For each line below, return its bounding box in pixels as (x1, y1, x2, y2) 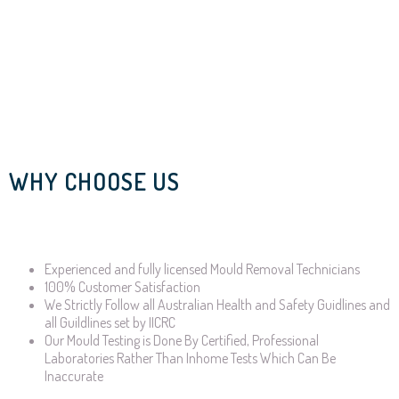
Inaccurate (45, 367, 103, 386)
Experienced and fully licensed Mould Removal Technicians (45, 260, 360, 279)
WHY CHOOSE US (9, 166, 180, 196)
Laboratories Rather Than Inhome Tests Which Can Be (45, 349, 336, 368)
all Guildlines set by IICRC (45, 313, 175, 332)
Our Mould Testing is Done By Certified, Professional (45, 331, 319, 350)
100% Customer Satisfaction (45, 278, 200, 297)
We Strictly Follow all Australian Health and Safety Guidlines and (45, 296, 390, 314)
